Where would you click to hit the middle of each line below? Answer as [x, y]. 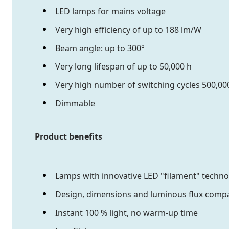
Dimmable [75, 104]
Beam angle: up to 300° [100, 48]
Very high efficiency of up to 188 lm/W [128, 30]
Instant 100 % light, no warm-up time [127, 213]
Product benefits [68, 137]
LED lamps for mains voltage [110, 12]
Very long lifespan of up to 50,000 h [123, 67]
